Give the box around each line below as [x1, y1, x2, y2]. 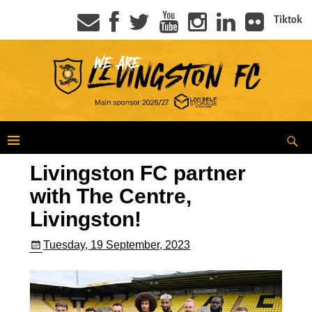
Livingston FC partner [29, 162, 246, 185]
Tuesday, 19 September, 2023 [43, 238, 191, 251]
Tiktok [274, 14, 302, 25]
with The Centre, [29, 185, 192, 208]
